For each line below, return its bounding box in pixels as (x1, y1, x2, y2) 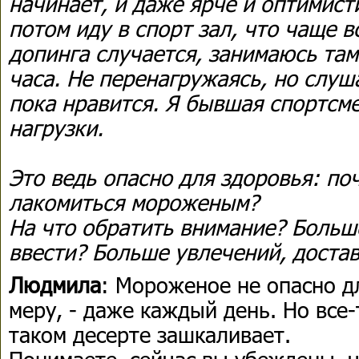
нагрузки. (9, 113, 103, 141)
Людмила (9, 270, 101, 298)
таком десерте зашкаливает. (9, 320, 297, 348)
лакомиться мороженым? (9, 188, 259, 216)
